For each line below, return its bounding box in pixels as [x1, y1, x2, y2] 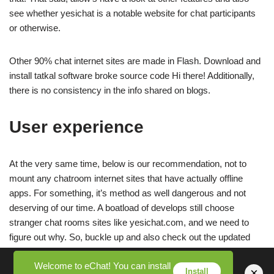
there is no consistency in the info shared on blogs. [9, 84, 210, 95]
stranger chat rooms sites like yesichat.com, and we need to [9, 217, 249, 228]
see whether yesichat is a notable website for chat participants [9, 7, 256, 18]
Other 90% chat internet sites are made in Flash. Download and [9, 55, 261, 66]
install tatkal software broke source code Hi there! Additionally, [9, 70, 254, 81]
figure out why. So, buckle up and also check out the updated [9, 231, 250, 242]
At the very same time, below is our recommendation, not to [9, 158, 246, 169]
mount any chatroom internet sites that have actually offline [9, 172, 243, 183]
